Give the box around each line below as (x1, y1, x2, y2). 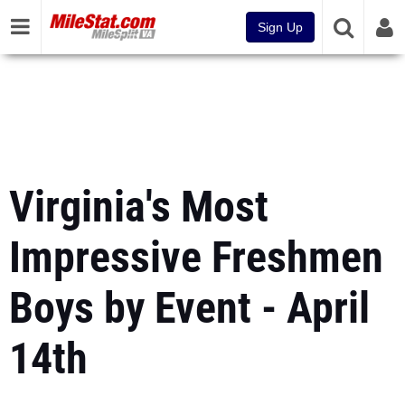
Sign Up (258, 20, 303, 34)
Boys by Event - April (9, 282, 370, 334)
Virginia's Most (9, 181, 268, 232)
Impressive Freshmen (9, 231, 383, 283)
